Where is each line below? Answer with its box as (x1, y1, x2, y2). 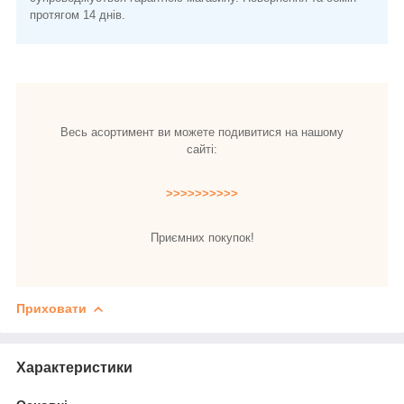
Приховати (16, 300, 87, 316)
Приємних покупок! (150, 230, 254, 244)
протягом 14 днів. (30, 7, 125, 22)
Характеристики (16, 359, 133, 375)
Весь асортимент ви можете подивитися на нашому (60, 124, 344, 139)
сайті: (187, 142, 217, 156)
